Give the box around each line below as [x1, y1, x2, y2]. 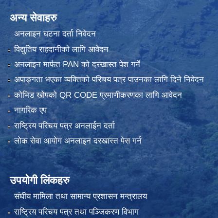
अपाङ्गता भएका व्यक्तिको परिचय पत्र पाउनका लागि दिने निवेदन [14, 75, 204, 85]
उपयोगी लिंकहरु [10, 174, 70, 186]
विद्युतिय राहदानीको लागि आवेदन [14, 44, 109, 54]
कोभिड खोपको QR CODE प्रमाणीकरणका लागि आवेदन [14, 90, 182, 100]
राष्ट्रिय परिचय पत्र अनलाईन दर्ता [14, 121, 115, 130]
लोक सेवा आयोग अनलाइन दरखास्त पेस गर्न [14, 136, 142, 145]
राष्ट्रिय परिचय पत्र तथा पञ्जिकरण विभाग [14, 207, 139, 217]
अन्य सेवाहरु [10, 11, 57, 24]
